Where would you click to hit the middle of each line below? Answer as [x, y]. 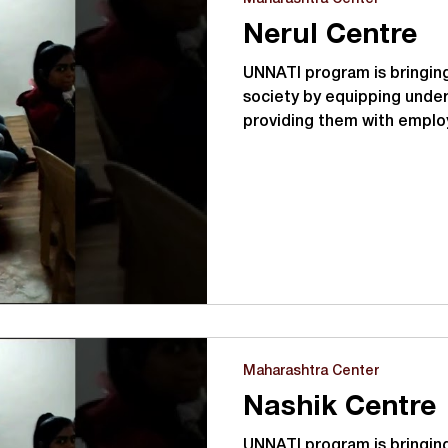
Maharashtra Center [311, 371]
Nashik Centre [339, 408]
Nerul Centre [330, 35]
